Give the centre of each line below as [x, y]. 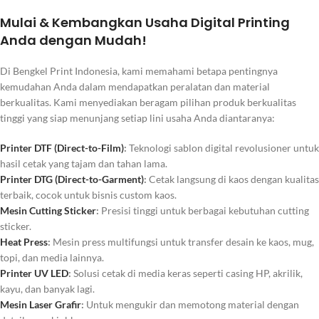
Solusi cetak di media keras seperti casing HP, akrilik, [187, 273]
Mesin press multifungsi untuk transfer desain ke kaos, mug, [182, 242]
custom [136, 195]
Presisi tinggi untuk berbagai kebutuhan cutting [204, 211]
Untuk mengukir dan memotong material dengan [192, 305]
